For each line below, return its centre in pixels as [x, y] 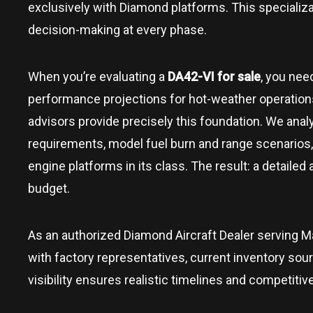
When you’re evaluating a [98, 76]
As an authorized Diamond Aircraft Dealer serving [165, 235]
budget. [49, 188]
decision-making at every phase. [117, 29]
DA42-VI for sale [214, 76]
